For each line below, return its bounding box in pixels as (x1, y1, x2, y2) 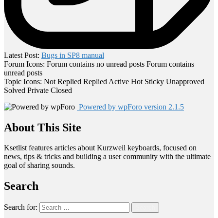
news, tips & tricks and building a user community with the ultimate (4, 152, 211, 161)
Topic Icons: (4, 77, 42, 86)
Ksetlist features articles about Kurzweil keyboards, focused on (4, 144, 197, 152)
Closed (51, 86, 72, 94)
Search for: (4, 203, 37, 212)
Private (27, 86, 49, 94)
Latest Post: (4, 51, 41, 59)
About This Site (4, 121, 81, 134)
